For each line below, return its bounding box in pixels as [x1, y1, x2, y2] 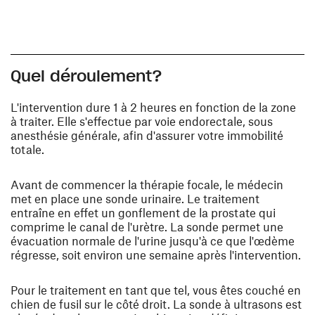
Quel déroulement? [11, 66, 162, 86]
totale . [11, 142, 44, 157]
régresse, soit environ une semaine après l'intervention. [11, 247, 301, 262]
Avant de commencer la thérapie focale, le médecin [11, 177, 283, 192]
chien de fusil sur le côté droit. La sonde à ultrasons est [11, 297, 302, 311]
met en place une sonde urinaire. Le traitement [11, 191, 259, 206]
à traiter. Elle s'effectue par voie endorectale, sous [11, 114, 273, 129]
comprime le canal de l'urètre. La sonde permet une [11, 219, 283, 234]
